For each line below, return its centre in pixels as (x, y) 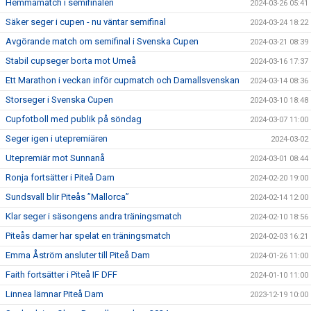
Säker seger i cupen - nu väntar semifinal (86, 22)
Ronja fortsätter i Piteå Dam (60, 177)
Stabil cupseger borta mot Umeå (71, 61)
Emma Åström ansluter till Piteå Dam (78, 255)
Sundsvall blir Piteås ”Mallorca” (67, 197)
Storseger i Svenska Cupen (59, 100)
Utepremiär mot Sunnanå (55, 158)
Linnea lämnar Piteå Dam (54, 294)
